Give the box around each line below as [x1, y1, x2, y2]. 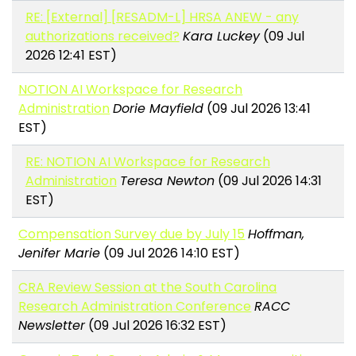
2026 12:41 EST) [25, 46, 117, 65]
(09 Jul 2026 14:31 [214, 172, 322, 191]
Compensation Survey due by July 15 [18, 225, 246, 244]
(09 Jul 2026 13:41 [203, 99, 311, 118]
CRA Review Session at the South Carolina [18, 278, 277, 297]
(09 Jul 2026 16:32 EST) [85, 316, 227, 335]
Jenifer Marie [18, 244, 101, 263]
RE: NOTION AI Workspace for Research [25, 153, 270, 172]
